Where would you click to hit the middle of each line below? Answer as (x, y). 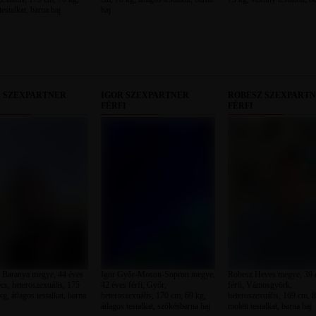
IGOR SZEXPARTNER (145, 95)
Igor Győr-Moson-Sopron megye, (158, 274)
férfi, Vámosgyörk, (260, 285)
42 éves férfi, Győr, (133, 285)
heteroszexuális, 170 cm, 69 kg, (153, 296)
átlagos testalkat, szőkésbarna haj (155, 306)
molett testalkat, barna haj (269, 306)
